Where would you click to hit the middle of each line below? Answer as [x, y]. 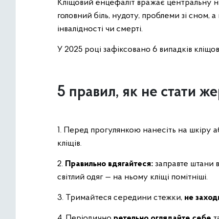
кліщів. [69, 143]
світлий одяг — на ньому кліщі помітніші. [132, 177]
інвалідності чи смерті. [100, 29]
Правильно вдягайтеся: [109, 164]
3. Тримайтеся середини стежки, [121, 198]
